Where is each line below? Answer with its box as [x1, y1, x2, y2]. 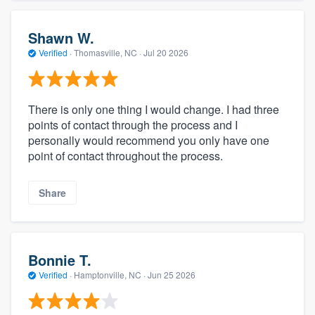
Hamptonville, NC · [72, 269, 148, 281]
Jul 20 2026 [143, 46, 188, 59]
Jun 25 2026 [148, 269, 195, 281]
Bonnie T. [28, 250, 91, 271]
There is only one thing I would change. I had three [28, 101, 279, 117]
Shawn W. [28, 27, 94, 49]
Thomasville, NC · [72, 46, 143, 59]
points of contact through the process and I [28, 116, 238, 133]
